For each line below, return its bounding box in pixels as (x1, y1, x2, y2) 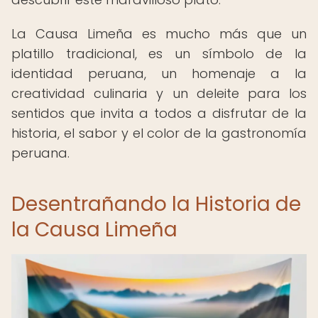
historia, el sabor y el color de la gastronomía (11, 124, 307, 142)
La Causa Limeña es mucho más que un (11, 25, 307, 43)
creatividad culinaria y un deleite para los (11, 84, 307, 102)
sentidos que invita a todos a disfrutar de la (11, 104, 307, 122)
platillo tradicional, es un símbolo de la (11, 45, 307, 62)
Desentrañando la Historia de (11, 190, 301, 218)
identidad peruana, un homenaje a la (11, 65, 307, 82)
